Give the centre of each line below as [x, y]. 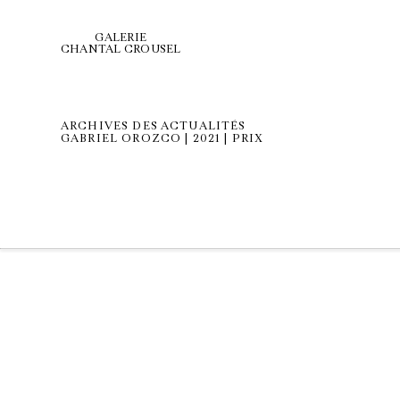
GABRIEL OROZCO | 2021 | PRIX [162, 138]
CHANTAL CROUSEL [121, 49]
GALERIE [121, 37]
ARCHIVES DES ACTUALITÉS [154, 126]
